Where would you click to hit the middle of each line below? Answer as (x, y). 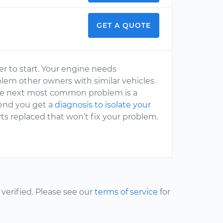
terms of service (126, 192)
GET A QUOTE (124, 25)
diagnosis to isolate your (103, 105)
